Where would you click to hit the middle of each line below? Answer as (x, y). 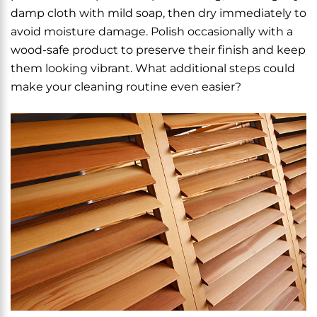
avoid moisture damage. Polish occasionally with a (152, 31)
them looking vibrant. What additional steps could (153, 68)
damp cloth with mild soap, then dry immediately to (158, 13)
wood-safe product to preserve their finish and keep (158, 50)
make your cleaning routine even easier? (126, 87)
